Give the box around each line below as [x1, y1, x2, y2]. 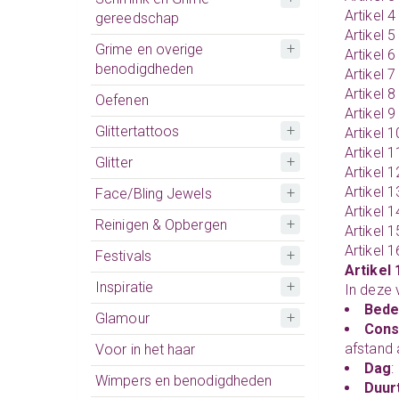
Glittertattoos [95, 122, 180, 140]
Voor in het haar [95, 340, 196, 358]
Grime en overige [95, 40, 204, 58]
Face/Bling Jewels [95, 184, 212, 202]
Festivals [95, 247, 151, 265]
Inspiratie [95, 278, 153, 296]
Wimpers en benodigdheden [95, 371, 273, 389]
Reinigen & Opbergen [95, 216, 227, 233]
